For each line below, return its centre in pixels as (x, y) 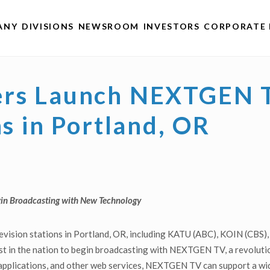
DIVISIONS (48, 26)
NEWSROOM (109, 26)
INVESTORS (171, 26)
